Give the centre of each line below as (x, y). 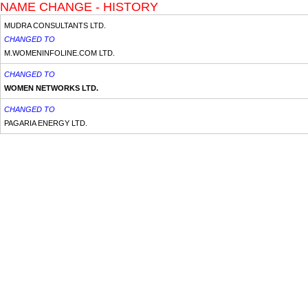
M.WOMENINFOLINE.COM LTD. (59, 53)
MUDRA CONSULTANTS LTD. (55, 25)
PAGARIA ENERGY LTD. (46, 123)
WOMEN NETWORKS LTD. (51, 88)
